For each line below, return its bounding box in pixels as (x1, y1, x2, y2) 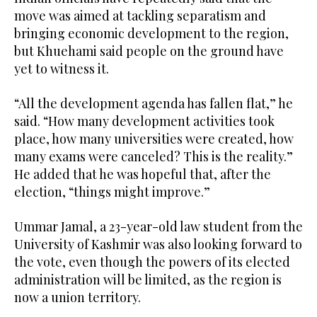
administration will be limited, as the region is (14, 270, 282, 288)
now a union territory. (14, 288, 141, 306)
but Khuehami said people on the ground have (14, 42, 284, 59)
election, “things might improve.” (14, 183, 210, 200)
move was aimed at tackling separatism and (14, 6, 266, 24)
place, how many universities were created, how (14, 129, 294, 147)
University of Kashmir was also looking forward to (14, 235, 302, 253)
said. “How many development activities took (14, 112, 275, 129)
